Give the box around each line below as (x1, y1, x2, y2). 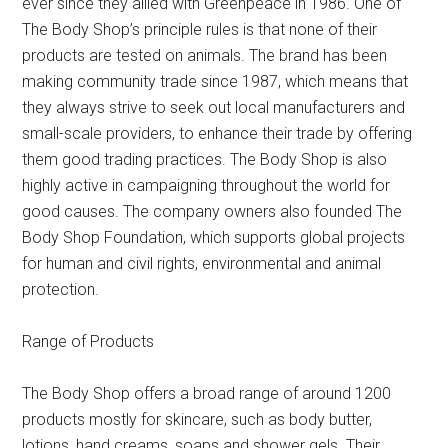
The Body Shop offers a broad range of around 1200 (22, 383, 392, 403)
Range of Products (22, 331, 155, 351)
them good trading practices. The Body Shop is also (22, 149, 388, 169)
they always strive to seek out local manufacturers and (22, 97, 406, 117)
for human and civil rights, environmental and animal (22, 253, 382, 273)
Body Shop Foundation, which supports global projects (22, 227, 406, 247)
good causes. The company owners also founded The (22, 201, 403, 221)
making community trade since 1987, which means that (22, 71, 409, 91)
